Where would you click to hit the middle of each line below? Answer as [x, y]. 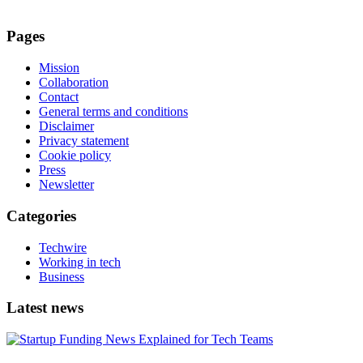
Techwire [63, 247]
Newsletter [66, 185]
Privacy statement [84, 141]
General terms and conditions [113, 112]
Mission [59, 68]
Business [62, 276]
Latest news [45, 308]
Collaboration [74, 83]
